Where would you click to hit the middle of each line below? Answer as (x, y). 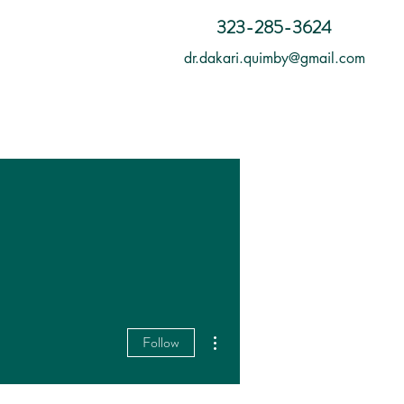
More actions (251, 331)
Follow (161, 342)
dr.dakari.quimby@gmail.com (274, 58)
